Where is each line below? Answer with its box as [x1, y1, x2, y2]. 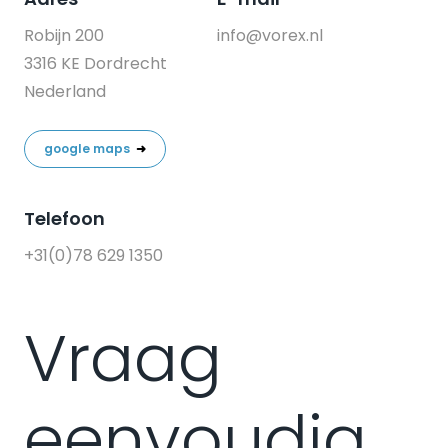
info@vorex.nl [217, 24, 323, 47]
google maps [44, 140, 133, 157]
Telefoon [24, 206, 105, 231]
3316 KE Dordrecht [24, 52, 167, 75]
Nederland [24, 80, 110, 103]
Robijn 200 [24, 24, 104, 47]
